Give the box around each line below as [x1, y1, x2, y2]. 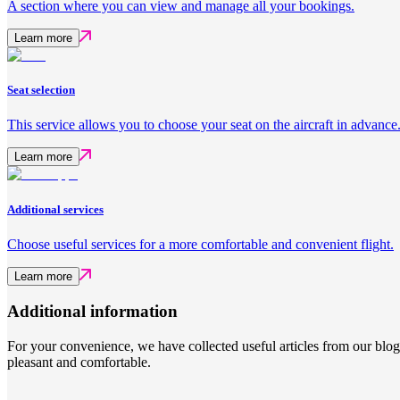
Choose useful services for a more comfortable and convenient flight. [7, 236, 394, 252]
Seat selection [7, 83, 75, 97]
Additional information [7, 302, 178, 321]
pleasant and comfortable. [7, 354, 151, 371]
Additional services [7, 202, 104, 216]
